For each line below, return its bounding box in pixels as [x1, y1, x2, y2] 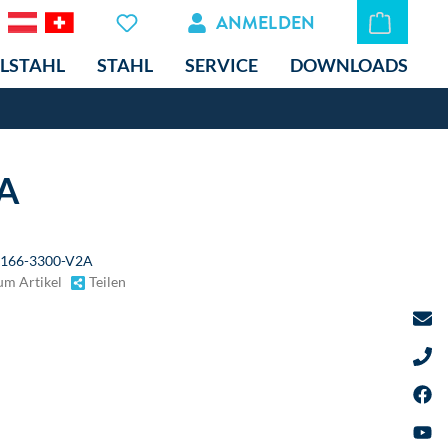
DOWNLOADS [290, 54, 408, 76]
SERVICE [185, 54, 258, 76]
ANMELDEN [215, 9, 315, 35]
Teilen [85, 273, 126, 290]
